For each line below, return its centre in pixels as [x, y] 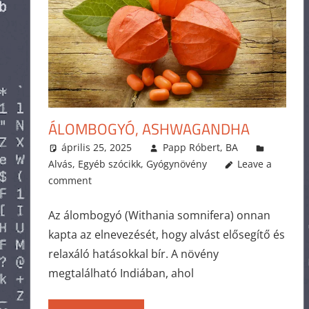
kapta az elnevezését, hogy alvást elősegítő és [166, 235]
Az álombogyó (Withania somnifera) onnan [159, 216]
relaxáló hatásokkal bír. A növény [133, 254]
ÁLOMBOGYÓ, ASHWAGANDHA [149, 129]
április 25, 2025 [97, 148]
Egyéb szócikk [109, 164]
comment [70, 181]
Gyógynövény [176, 164]
